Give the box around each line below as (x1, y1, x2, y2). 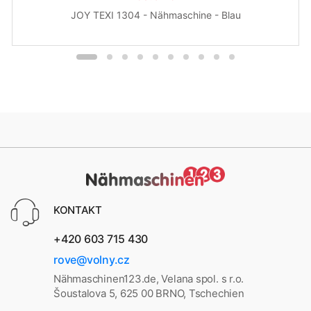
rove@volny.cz (53, 252, 130, 267)
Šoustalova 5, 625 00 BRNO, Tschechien (53, 287, 244, 301)
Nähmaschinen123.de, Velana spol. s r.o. (53, 272, 244, 286)
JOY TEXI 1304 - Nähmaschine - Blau (70, 8, 241, 21)
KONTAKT (53, 203, 102, 217)
